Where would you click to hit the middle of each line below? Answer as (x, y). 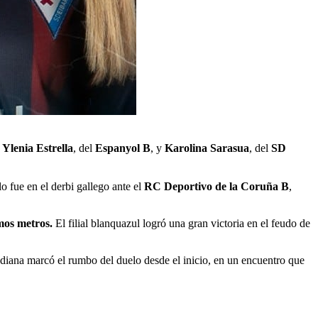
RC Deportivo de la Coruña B (215, 186)
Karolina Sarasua (207, 148)
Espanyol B (123, 148)
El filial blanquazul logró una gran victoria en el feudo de (181, 223)
